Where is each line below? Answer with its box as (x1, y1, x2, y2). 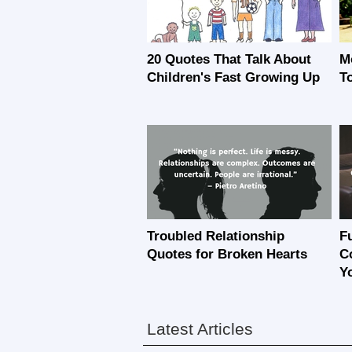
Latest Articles (147, 320, 253, 338)
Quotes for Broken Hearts (147, 247, 307, 262)
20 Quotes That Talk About (147, 52, 311, 67)
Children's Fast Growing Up (147, 70, 320, 85)
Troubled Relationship (147, 229, 284, 244)
